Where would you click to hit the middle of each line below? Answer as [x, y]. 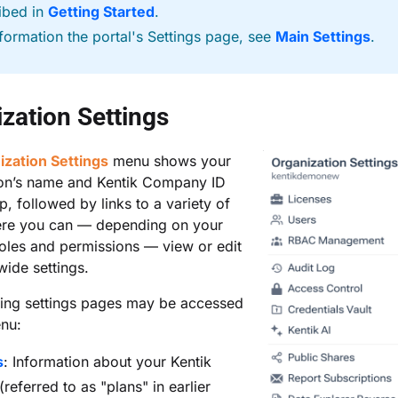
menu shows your [170, 161]
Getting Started [101, 12]
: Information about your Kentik [107, 362]
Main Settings [323, 36]
